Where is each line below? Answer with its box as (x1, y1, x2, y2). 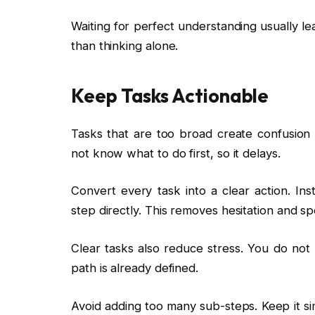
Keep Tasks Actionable (71, 83, 269, 108)
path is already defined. (71, 260, 199, 275)
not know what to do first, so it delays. (71, 146, 281, 160)
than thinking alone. (71, 39, 179, 53)
